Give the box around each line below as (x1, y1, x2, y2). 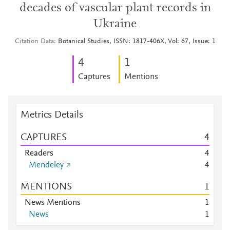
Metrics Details (21, 110, 83, 120)
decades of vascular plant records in (19, 2, 211, 14)
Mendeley (29, 161, 64, 169)
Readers (25, 149, 53, 158)
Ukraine (93, 18, 137, 30)
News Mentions (25, 199, 81, 207)
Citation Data (14, 38, 54, 45)
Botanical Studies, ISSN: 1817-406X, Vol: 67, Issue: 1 (57, 38, 216, 45)
